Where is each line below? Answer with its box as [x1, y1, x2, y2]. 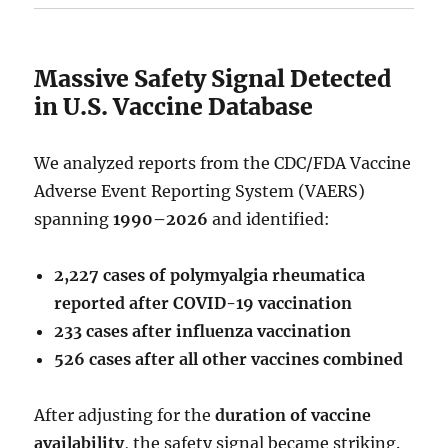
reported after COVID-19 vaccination [54, 292, 353, 313]
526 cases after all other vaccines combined [54, 348, 404, 369]
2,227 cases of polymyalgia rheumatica [54, 264, 366, 285]
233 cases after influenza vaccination [54, 320, 352, 341]
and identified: [208, 208, 331, 229]
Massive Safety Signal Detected [34, 63, 392, 93]
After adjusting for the [34, 404, 216, 425]
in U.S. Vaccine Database [34, 91, 314, 121]
